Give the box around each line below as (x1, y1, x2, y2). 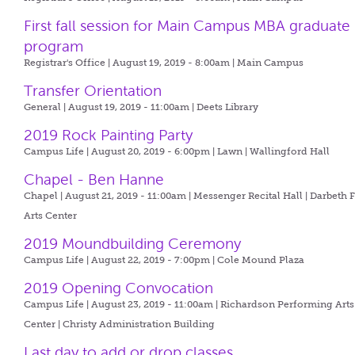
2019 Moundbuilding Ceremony (24, 235, 242, 252)
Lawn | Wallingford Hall (217, 146, 330, 157)
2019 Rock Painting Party (24, 127, 193, 143)
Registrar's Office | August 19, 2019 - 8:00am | (24, 57, 238, 68)
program (24, 38, 84, 55)
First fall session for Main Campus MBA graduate (24, 17, 351, 34)
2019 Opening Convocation (24, 280, 214, 296)
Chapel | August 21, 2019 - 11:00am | (24, 190, 194, 201)
